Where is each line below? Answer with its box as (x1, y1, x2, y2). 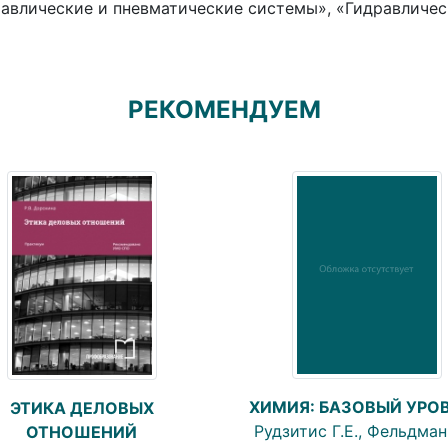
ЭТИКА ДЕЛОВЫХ (9, 397, 154, 418)
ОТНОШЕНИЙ (26, 421, 137, 442)
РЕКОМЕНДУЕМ (127, 95, 321, 124)
